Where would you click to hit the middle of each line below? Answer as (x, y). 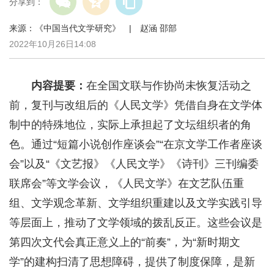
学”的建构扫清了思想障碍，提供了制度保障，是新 (132, 262)
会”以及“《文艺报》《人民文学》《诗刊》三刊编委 (134, 164)
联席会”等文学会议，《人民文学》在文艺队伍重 (127, 184)
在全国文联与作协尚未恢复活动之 (169, 86)
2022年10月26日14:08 (53, 44)
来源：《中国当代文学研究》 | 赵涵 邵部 (102, 28)
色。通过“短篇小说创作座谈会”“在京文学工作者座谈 (136, 145)
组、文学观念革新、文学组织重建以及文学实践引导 (136, 203)
